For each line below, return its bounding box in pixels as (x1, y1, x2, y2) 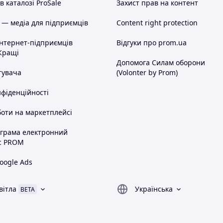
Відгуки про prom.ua (116, 38, 187, 48)
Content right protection (116, 18, 198, 28)
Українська (135, 184, 173, 194)
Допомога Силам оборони (116, 58, 205, 68)
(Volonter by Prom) (116, 68, 178, 78)
